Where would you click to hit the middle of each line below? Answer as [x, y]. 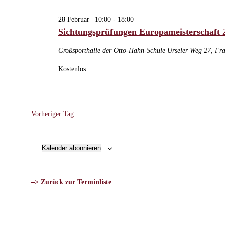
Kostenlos [72, 69]
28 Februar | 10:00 [84, 19]
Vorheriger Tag [52, 114]
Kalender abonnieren [71, 148]
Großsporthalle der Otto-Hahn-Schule [113, 50]
